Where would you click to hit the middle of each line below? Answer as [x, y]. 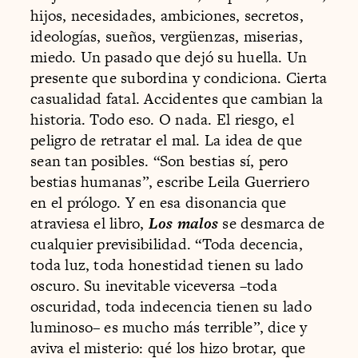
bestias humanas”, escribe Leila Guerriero [170, 181]
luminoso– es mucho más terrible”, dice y [169, 327]
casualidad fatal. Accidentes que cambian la [177, 98]
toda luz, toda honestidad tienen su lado [167, 265]
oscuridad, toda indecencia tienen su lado [171, 306]
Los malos [183, 223]
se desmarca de [272, 223]
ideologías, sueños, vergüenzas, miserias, [167, 36]
